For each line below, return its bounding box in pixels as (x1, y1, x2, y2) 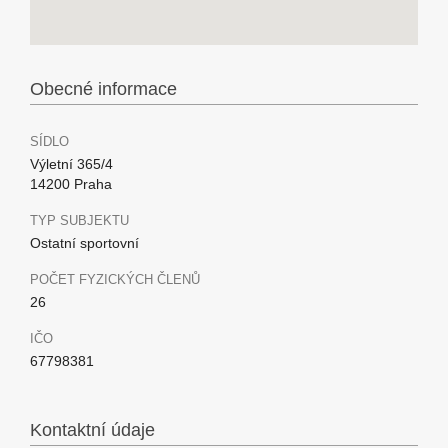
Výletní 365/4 (30, 156, 113, 172)
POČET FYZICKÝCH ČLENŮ (30, 272, 200, 287)
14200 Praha (30, 176, 112, 192)
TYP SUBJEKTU (30, 213, 129, 228)
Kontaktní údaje (30, 420, 155, 440)
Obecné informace (30, 79, 177, 99)
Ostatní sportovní (30, 235, 139, 251)
